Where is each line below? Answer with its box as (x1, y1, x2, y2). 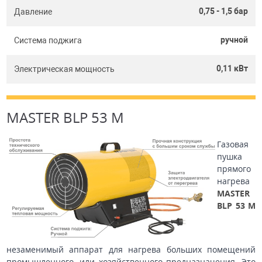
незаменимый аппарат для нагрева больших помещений (6, 244, 256, 256)
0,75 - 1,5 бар (199, 6, 248, 16)
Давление (14, 7, 52, 17)
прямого (217, 163, 251, 175)
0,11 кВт (216, 64, 248, 74)
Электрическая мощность (14, 64, 115, 74)
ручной (220, 35, 248, 45)
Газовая (217, 139, 249, 150)
